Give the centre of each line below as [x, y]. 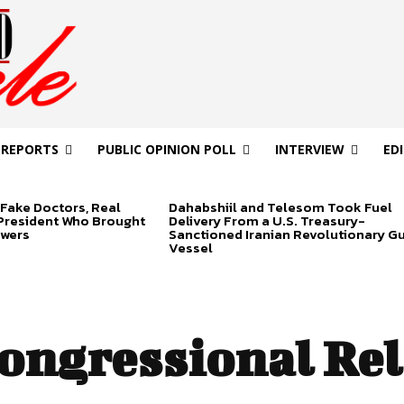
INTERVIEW [309, 150]
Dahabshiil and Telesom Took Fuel [280, 207]
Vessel [190, 248]
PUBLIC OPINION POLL [166, 150]
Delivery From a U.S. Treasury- [266, 221]
